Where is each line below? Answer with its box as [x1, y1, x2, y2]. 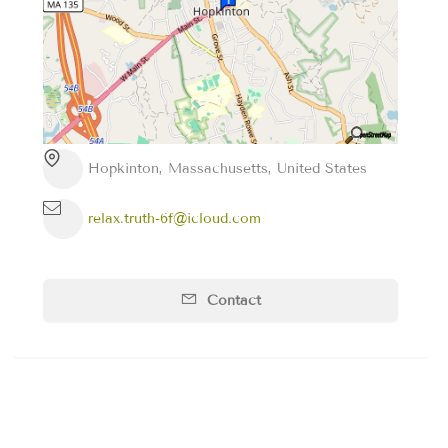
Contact [202, 291, 262, 309]
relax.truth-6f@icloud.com [87, 210, 261, 228]
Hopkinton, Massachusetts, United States [87, 160, 367, 178]
